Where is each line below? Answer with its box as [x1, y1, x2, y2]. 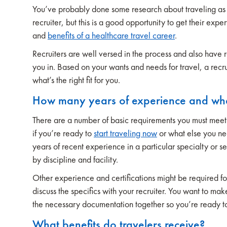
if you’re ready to [32, 127, 94, 139]
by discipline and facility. [32, 154, 118, 165]
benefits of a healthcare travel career [48, 29, 175, 41]
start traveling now [94, 127, 157, 139]
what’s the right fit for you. [32, 74, 120, 86]
